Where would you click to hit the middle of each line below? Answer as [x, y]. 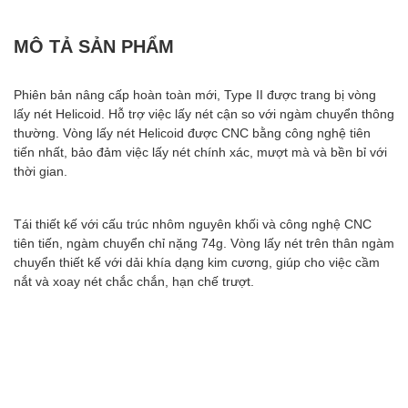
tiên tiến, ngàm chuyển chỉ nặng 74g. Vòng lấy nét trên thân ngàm [204, 242]
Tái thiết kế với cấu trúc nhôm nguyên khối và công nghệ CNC [193, 223]
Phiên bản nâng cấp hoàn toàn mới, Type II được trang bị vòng [195, 94]
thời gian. [41, 170]
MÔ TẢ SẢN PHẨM [94, 45]
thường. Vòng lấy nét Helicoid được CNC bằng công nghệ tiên [192, 132]
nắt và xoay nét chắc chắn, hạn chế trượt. [134, 280]
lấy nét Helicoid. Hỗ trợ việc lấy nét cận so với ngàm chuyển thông [204, 113]
